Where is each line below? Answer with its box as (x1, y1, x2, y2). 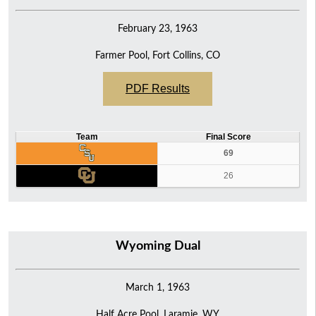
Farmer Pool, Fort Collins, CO (95, 49, 220, 61)
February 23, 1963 (118, 23, 197, 34)
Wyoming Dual (115, 239, 200, 253)
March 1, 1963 (126, 281, 190, 293)
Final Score (205, 132, 251, 141)
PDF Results (126, 82, 190, 95)
